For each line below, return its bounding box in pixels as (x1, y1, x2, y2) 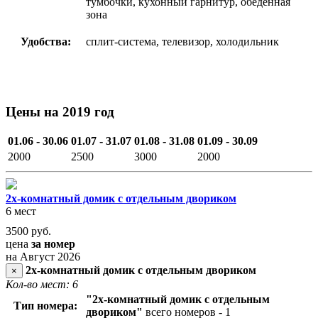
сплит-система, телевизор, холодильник (86, 35, 282, 48)
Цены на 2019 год (6, 104, 114, 119)
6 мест (6, 205, 36, 218)
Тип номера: (13, 300, 77, 312)
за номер (31, 238, 75, 251)
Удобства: (20, 35, 71, 48)
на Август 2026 (6, 251, 80, 263)
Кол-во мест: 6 (6, 278, 78, 291)
